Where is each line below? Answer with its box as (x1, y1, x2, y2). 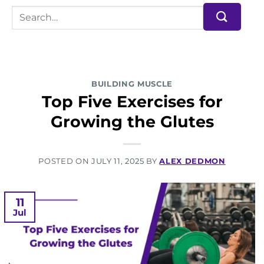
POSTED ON (38, 156, 91, 166)
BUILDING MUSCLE (91, 79, 173, 89)
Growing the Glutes (50, 111, 214, 131)
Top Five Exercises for (41, 91, 223, 111)
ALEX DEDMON (159, 156, 226, 166)
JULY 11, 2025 (91, 156, 144, 166)
